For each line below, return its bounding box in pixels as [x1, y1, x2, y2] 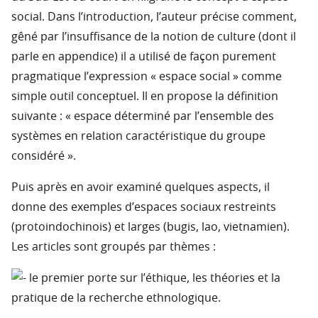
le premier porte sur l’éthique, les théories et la [26, 273, 280, 285]
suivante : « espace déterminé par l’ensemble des [11, 111, 274, 123]
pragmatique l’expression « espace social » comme [11, 71, 282, 83]
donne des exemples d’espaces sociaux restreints [11, 202, 276, 214]
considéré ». [11, 150, 76, 163]
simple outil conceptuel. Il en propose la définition [11, 91, 278, 103]
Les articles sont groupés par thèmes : [11, 241, 216, 253]
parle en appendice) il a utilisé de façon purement [11, 51, 276, 63]
